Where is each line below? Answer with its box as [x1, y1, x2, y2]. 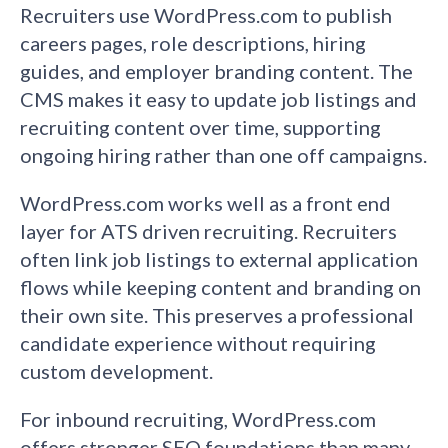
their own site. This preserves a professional [20, 303, 414, 327]
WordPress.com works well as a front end [20, 191, 391, 215]
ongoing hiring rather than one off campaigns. [20, 143, 427, 167]
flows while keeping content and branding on [20, 275, 421, 299]
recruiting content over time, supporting [20, 115, 381, 139]
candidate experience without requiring [20, 331, 376, 355]
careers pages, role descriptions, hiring [20, 31, 366, 55]
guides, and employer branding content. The [20, 59, 413, 83]
